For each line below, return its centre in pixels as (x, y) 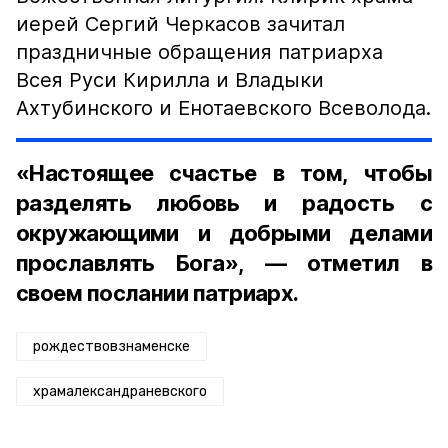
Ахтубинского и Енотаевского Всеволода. (223, 108)
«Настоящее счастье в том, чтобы (224, 173)
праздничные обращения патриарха (199, 52)
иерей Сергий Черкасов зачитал (180, 24)
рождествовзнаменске (111, 346)
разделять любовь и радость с (224, 203)
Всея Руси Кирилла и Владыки (170, 80)
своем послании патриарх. (157, 293)
